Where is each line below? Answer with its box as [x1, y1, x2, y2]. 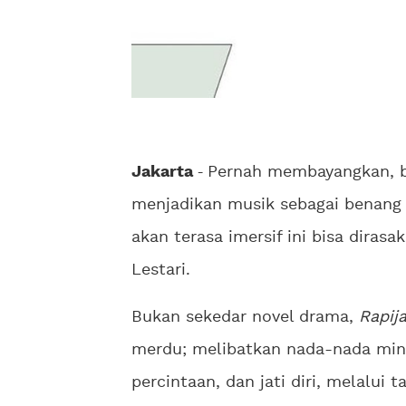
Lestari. [131, 262, 190, 279]
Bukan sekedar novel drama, [131, 309, 359, 326]
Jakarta [131, 164, 193, 181]
